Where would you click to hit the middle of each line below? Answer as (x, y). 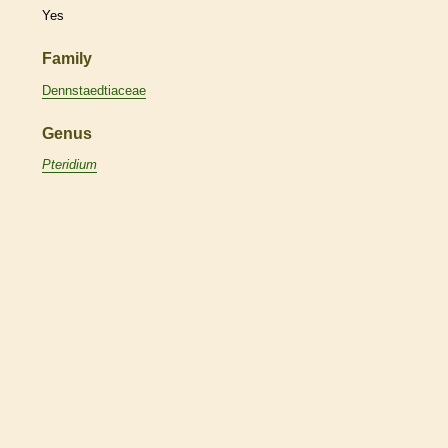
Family (67, 59)
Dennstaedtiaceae (94, 90)
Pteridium (69, 165)
